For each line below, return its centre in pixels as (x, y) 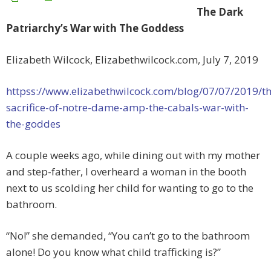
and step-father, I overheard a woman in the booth (126, 172)
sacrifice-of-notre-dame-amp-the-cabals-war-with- (127, 108)
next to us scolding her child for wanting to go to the (130, 188)
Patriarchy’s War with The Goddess (95, 28)
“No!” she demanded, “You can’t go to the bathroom (128, 236)
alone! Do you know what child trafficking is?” (113, 252)
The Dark (220, 12)
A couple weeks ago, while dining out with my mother (133, 155)
